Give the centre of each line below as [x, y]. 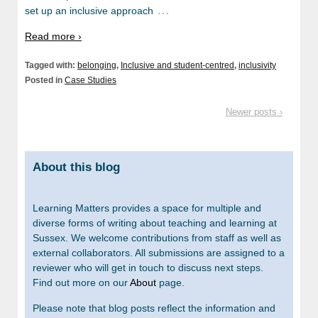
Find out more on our [81, 282]
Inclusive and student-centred [177, 66]
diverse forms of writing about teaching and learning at [155, 223]
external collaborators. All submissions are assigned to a [159, 252]
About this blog [76, 168]
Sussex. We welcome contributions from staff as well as [157, 237]
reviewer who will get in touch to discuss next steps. [148, 267]
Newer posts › [254, 112]
